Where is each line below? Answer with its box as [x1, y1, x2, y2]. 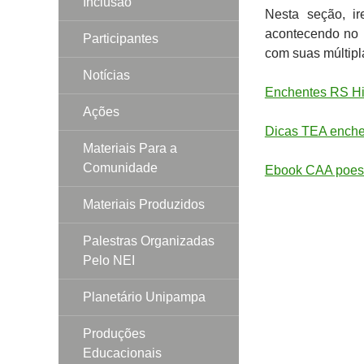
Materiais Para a [83, 141, 177, 155]
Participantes [83, 31, 158, 45]
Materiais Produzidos [83, 197, 205, 211]
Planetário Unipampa [83, 289, 206, 304]
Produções [83, 326, 145, 340]
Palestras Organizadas [83, 233, 214, 248]
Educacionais [83, 345, 162, 360]
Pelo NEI [83, 253, 135, 267]
